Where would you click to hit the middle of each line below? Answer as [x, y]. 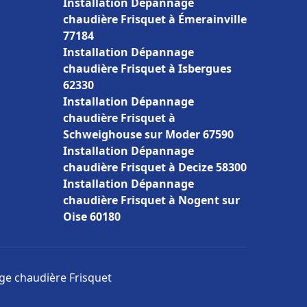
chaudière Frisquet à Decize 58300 [155, 167]
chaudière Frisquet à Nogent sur [151, 200]
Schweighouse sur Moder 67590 [148, 134]
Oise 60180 [92, 217]
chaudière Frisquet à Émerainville [155, 19]
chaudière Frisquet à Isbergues [147, 69]
